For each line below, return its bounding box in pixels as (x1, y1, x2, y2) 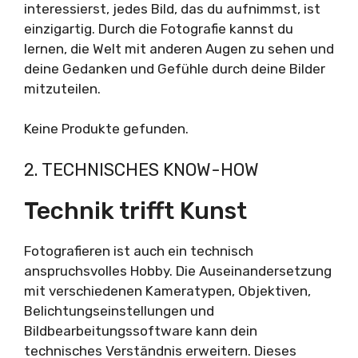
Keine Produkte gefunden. (24, 121, 189, 137)
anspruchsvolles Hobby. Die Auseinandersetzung (24, 262, 332, 279)
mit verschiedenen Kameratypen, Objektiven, (24, 282, 311, 299)
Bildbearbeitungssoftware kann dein (24, 322, 257, 339)
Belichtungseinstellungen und (24, 302, 214, 319)
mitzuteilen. (24, 80, 101, 97)
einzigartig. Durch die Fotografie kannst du (24, 20, 293, 37)
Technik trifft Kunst (24, 196, 247, 225)
